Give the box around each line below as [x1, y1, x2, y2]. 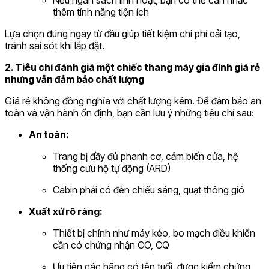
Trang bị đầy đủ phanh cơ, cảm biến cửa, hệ [53, 150, 238, 162]
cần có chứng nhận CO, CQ [53, 238, 169, 251]
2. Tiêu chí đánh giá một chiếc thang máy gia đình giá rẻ [5, 61, 260, 73]
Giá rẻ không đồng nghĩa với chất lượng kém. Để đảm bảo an [5, 94, 261, 107]
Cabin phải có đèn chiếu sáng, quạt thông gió [53, 183, 244, 196]
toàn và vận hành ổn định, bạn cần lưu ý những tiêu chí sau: [5, 106, 254, 119]
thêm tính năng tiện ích [53, 5, 149, 18]
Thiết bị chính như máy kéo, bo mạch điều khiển [53, 226, 255, 239]
